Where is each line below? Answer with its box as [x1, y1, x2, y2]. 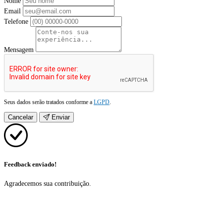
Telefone [4, 18, 28, 26]
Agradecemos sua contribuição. [4, 179, 91, 187]
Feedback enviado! [4, 161, 56, 168]
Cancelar [8, 113, 33, 121]
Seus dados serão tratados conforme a [4, 99, 94, 106]
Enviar [50, 113, 70, 121]
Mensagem [4, 46, 34, 54]
